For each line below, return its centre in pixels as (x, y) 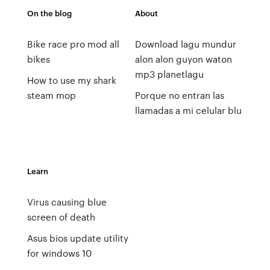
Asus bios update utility (77, 238)
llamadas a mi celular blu (188, 110)
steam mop (51, 95)
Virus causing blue (67, 202)
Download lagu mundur (185, 44)
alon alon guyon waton (183, 59)
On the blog (49, 13)
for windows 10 (59, 253)
